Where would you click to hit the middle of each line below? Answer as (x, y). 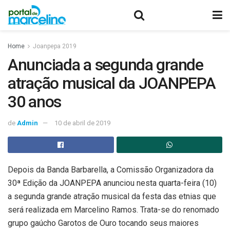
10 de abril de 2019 (82, 123)
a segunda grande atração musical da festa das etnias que (112, 196)
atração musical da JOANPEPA (112, 83)
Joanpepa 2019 (55, 46)
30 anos (35, 102)
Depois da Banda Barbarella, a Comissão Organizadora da (111, 169)
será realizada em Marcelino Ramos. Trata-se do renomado (113, 209)
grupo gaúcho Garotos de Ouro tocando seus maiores (103, 223)
